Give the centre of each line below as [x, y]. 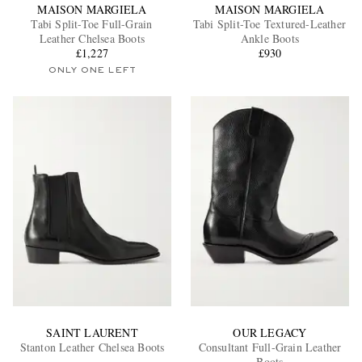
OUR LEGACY [270, 333]
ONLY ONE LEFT [92, 70]
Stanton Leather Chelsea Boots [92, 347]
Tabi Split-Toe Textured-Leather [270, 23]
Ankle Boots [270, 38]
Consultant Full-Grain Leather [270, 347]
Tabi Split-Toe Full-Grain [92, 23]
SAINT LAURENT [92, 333]
